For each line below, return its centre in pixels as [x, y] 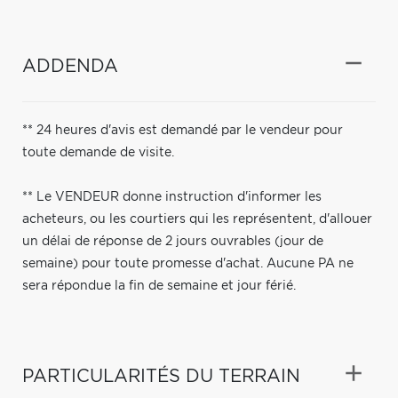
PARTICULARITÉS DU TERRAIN [161, 376]
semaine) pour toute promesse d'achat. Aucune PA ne [188, 263]
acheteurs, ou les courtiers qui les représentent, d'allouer [197, 219]
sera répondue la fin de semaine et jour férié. [159, 286]
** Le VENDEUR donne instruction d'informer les [172, 197]
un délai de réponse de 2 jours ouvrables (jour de [173, 241]
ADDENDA [70, 66]
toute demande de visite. [98, 152]
